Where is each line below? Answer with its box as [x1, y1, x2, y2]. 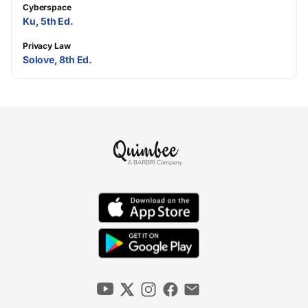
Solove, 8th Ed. [23, 53, 93, 65]
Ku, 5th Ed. [23, 14, 74, 27]
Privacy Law [23, 40, 71, 51]
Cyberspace [23, 1, 71, 12]
